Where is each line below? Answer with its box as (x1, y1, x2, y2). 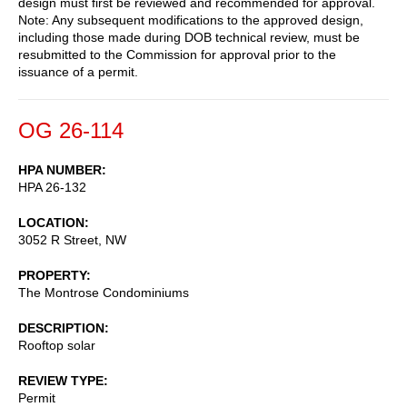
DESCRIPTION (18, 320, 104, 335)
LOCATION (18, 214, 84, 230)
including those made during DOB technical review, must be (18, 29, 360, 45)
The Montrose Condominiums (18, 284, 189, 300)
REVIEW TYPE (18, 372, 104, 388)
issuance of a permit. (18, 64, 138, 79)
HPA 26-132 (18, 179, 86, 194)
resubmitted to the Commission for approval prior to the (18, 46, 336, 62)
